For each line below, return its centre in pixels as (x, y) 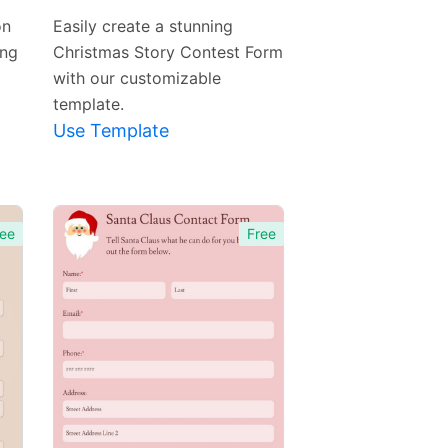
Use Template (110, 131)
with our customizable (136, 78)
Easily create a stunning (142, 26)
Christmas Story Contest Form (167, 52)
